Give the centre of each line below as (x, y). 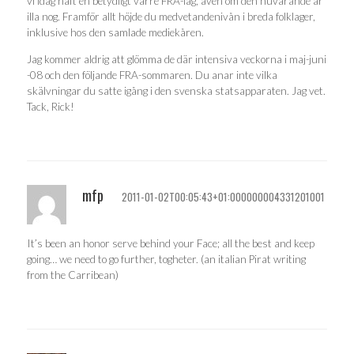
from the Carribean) (73, 275)
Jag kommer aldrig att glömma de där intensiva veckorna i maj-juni (177, 59)
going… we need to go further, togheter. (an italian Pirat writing (166, 259)
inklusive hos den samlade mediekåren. (115, 33)
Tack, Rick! (51, 106)
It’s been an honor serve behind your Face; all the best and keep (171, 243)
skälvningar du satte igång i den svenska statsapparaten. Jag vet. (176, 90)
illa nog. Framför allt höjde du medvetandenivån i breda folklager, (171, 17)
